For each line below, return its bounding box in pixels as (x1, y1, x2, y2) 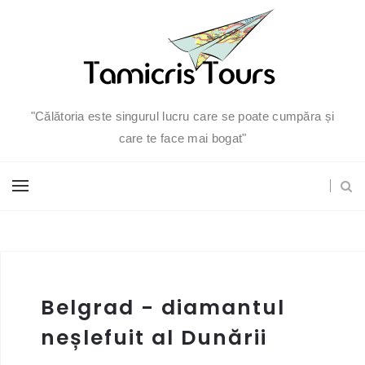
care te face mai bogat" (118, 130, 247, 145)
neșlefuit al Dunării (41, 323, 267, 352)
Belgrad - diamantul (41, 292, 285, 322)
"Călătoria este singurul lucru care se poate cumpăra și (30, 108, 335, 123)
